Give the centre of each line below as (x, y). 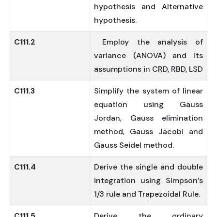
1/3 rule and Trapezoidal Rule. (147, 194)
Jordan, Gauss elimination (148, 118)
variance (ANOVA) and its (148, 55)
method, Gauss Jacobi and (148, 132)
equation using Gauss (148, 104)
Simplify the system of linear (148, 91)
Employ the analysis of (148, 42)
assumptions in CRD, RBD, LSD (148, 69)
